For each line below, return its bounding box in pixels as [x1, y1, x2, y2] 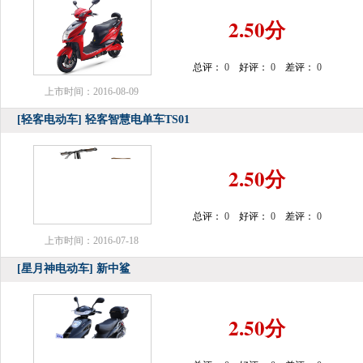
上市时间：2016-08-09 [45, 86, 139, 97]
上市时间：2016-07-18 [45, 235, 139, 246]
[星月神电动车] [17, 263, 93, 275]
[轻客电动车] [17, 113, 82, 126]
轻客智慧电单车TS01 [85, 113, 190, 126]
